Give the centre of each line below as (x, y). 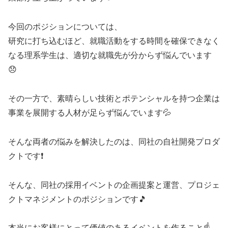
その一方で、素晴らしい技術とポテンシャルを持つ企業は (114, 99)
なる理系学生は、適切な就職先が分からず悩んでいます (110, 55)
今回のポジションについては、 (65, 27)
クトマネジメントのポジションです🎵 (77, 199)
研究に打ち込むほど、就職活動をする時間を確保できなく (114, 41)
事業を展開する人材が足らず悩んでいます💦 (90, 113)
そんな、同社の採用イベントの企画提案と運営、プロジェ (114, 185)
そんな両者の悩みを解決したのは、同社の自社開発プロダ (114, 141)
